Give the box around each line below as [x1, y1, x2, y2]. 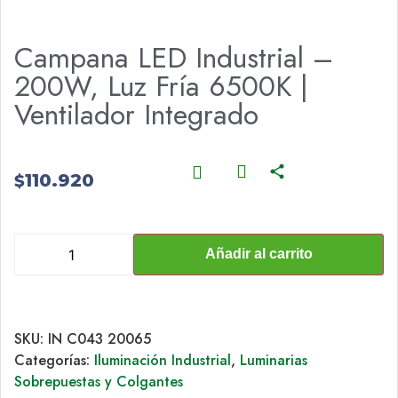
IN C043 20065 [48, 329, 151, 350]
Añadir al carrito [204, 246, 313, 262]
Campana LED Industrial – [14, 37, 333, 78]
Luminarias [240, 350, 307, 371]
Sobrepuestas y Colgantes [14, 371, 183, 393]
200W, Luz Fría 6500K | [14, 66, 308, 107]
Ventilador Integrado [14, 94, 259, 135]
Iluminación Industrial [94, 350, 231, 371]
